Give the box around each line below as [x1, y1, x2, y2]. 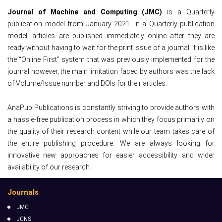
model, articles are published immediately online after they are [7, 32, 215, 40]
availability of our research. [7, 163, 91, 171]
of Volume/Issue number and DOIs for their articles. [7, 79, 167, 87]
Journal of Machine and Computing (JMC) [7, 8, 163, 16]
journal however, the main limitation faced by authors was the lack [7, 67, 215, 75]
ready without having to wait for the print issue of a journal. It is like [7, 44, 215, 52]
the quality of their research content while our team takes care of [7, 127, 215, 135]
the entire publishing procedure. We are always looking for [7, 139, 215, 147]
